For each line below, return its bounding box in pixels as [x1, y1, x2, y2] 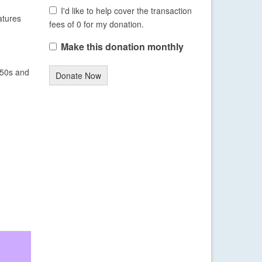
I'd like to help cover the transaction [61, 5, 192, 17]
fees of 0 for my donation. [49, 18, 144, 30]
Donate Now [55, 70, 101, 82]
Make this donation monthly [60, 40, 184, 54]
